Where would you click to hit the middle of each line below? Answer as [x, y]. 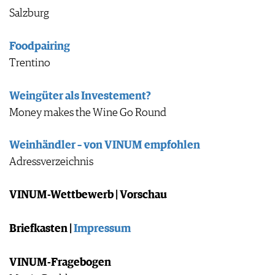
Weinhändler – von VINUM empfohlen [105, 146]
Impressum [102, 229]
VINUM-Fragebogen [60, 263]
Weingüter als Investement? [80, 96]
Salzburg [29, 13]
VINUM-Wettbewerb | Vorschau [88, 196]
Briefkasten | [41, 229]
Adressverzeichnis [51, 162]
